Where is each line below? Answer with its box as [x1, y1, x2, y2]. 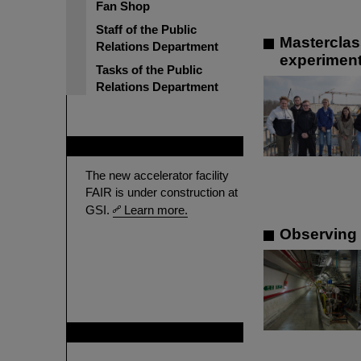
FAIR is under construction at [85, 185, 238, 199]
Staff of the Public [96, 23, 197, 36]
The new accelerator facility [85, 168, 229, 182]
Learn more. [124, 203, 188, 217]
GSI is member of [85, 326, 183, 339]
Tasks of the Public [96, 63, 202, 77]
